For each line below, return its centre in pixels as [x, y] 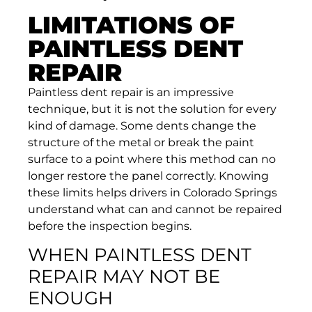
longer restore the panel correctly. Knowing [148, 175]
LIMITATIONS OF [131, 25]
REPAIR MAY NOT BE [124, 277]
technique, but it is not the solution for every [152, 109]
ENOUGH [70, 298]
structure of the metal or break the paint [141, 142]
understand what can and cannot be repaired [155, 209]
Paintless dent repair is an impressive [131, 92]
